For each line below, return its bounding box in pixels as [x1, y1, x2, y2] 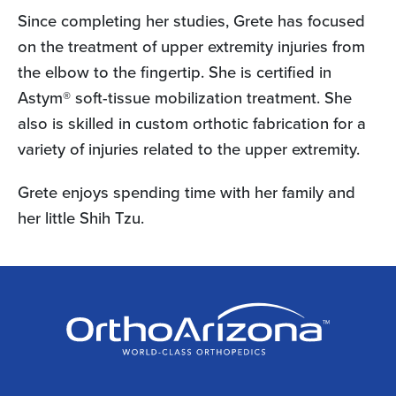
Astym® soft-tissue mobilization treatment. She [18, 86, 352, 110]
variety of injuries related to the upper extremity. [18, 137, 360, 161]
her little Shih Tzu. [18, 206, 144, 230]
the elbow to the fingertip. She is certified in [18, 60, 331, 84]
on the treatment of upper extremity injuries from [18, 34, 365, 58]
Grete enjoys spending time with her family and [18, 180, 355, 204]
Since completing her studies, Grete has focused [18, 9, 365, 33]
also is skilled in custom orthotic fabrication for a [18, 111, 366, 135]
